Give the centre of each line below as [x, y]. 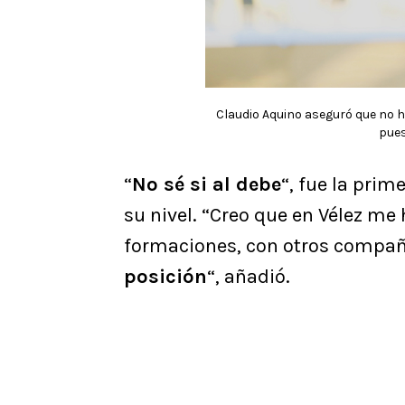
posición [165, 277]
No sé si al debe [207, 185]
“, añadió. [249, 277]
